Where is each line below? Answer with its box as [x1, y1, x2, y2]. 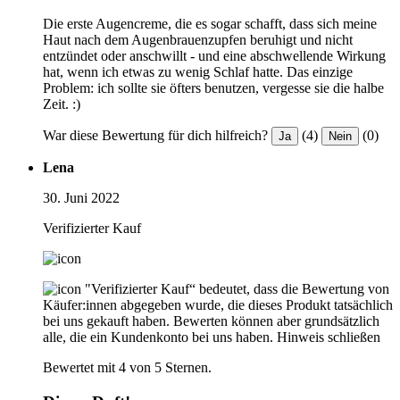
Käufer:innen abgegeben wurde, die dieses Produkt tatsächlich [43, 297, 393, 313]
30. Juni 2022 [43, 190, 120, 206]
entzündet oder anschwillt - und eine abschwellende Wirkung [43, 48, 386, 64]
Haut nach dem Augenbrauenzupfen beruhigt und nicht [43, 32, 353, 48]
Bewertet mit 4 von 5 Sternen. [43, 360, 212, 376]
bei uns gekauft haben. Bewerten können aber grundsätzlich [43, 313, 379, 329]
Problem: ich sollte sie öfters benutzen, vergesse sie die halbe [43, 80, 384, 96]
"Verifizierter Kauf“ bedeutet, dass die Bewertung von [85, 281, 389, 297]
